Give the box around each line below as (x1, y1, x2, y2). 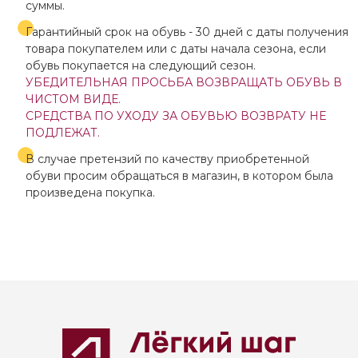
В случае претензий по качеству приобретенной (26, 152, 309, 166)
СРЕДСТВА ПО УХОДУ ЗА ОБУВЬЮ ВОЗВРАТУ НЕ (26, 109, 326, 123)
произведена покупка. (26, 185, 155, 200)
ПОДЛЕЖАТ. (26, 125, 100, 140)
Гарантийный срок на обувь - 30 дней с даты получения (26, 25, 348, 39)
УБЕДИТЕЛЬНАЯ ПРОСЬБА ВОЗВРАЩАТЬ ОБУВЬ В (26, 75, 342, 89)
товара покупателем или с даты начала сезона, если (26, 42, 326, 56)
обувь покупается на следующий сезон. (26, 58, 256, 73)
